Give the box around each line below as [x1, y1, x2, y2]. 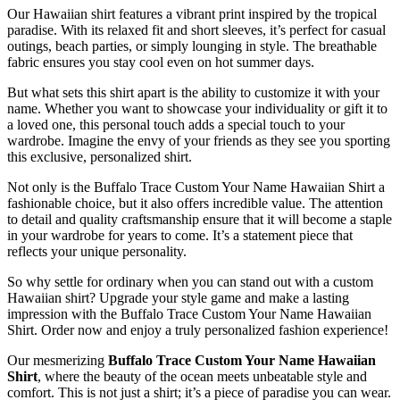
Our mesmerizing [7, 352, 108, 368]
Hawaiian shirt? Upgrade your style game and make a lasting [7, 289, 349, 305]
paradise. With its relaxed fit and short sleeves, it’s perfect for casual [7, 21, 386, 37]
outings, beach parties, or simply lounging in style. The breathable [7, 37, 377, 54]
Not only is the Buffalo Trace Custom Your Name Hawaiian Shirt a [7, 179, 385, 195]
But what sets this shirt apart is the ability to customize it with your [7, 84, 379, 100]
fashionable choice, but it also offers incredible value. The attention [7, 195, 383, 211]
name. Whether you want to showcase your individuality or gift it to [7, 100, 387, 116]
